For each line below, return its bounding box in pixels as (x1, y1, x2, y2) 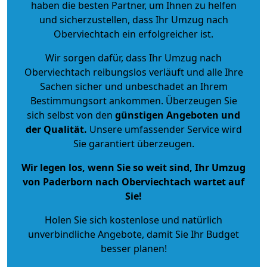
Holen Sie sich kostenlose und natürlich (45, 213, 222, 226)
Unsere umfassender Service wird (86, 122, 242, 136)
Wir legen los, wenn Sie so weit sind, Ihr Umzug (21, 160, 246, 174)
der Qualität (25, 122, 84, 136)
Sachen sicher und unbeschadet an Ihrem (39, 79, 228, 93)
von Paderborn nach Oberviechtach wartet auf (23, 175, 244, 188)
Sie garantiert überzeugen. (73, 136, 194, 150)
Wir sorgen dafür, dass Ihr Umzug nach (45, 51, 222, 64)
